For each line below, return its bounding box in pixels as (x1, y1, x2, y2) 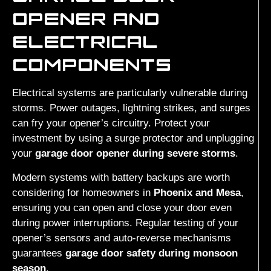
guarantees (12, 247, 65, 259)
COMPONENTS (12, 52, 171, 77)
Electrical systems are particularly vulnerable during (12, 87, 247, 99)
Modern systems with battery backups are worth (12, 171, 230, 183)
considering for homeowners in (12, 186, 154, 198)
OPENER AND (12, 6, 160, 31)
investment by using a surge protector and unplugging (12, 132, 254, 145)
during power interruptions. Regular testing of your (12, 217, 238, 229)
